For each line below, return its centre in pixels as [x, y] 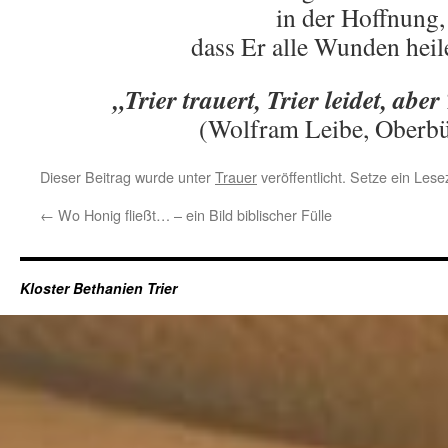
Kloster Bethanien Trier [98, 288]
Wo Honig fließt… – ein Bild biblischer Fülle [193, 214]
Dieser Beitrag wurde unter [127, 176]
